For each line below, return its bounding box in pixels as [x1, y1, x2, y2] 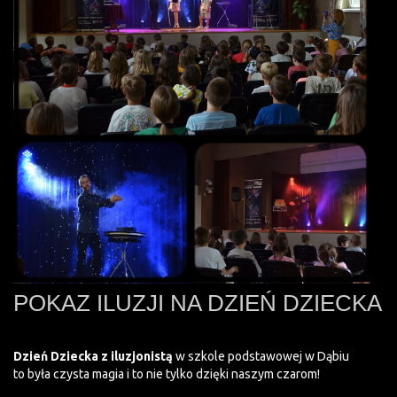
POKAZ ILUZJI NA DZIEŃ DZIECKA [13, 290, 382, 316]
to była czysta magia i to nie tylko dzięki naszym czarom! [13, 367, 320, 381]
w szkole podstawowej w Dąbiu [173, 349, 349, 363]
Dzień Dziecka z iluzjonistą [13, 349, 173, 363]
